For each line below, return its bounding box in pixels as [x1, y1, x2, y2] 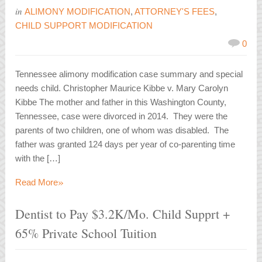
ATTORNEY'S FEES [135, 6, 215, 17]
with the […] [15, 153, 61, 164]
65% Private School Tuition [15, 225, 157, 242]
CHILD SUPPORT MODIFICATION [15, 20, 153, 31]
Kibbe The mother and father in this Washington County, [15, 97, 227, 108]
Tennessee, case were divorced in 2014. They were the [15, 111, 228, 122]
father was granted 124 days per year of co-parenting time [15, 139, 236, 150]
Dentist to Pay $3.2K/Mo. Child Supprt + [15, 205, 230, 223]
